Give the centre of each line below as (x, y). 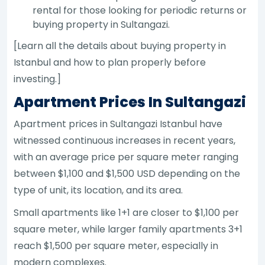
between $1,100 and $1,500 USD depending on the (127, 173)
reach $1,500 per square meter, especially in (116, 245)
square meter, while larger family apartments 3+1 (128, 229)
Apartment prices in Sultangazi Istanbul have (118, 124)
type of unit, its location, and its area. (98, 190)
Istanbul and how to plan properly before (110, 62)
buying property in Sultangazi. (101, 24)
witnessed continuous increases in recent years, (125, 140)
